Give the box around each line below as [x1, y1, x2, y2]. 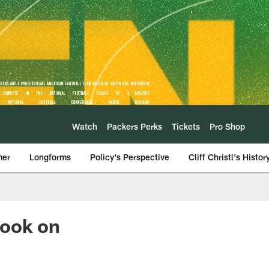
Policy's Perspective [90, 152, 169, 162]
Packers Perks [107, 121, 162, 131]
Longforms [29, 152, 71, 162]
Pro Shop [210, 121, 245, 131]
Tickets [172, 121, 200, 131]
